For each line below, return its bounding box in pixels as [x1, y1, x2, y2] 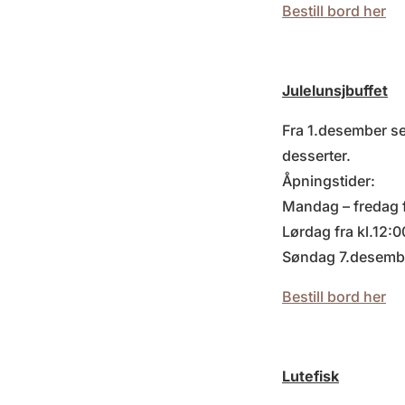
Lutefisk [282, 366, 339, 385]
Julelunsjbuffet [282, 80, 388, 99]
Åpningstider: [282, 171, 375, 190]
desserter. [282, 146, 351, 165]
